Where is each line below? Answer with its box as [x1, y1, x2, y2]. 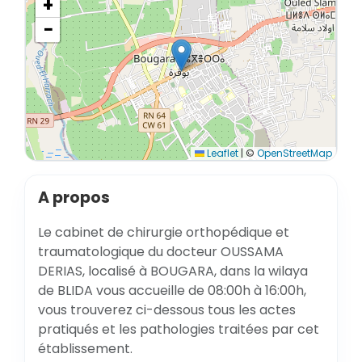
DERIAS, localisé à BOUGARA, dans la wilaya [38, 262, 308, 280]
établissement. [38, 339, 133, 358]
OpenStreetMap [257, 146, 332, 160]
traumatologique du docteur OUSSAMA [38, 242, 284, 261]
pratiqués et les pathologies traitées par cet [38, 320, 319, 339]
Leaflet [204, 146, 238, 160]
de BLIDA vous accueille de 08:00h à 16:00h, [38, 281, 306, 300]
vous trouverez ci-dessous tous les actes [38, 301, 296, 319]
